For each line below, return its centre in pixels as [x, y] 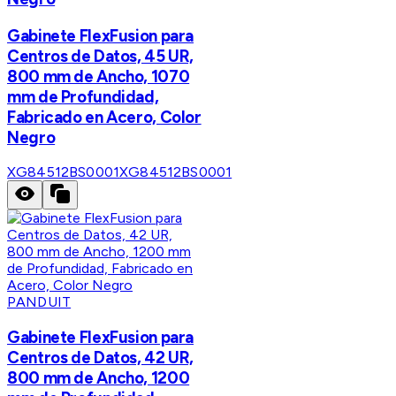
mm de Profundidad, [83, 96]
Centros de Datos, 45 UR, [101, 56]
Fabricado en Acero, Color [104, 117]
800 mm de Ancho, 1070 [99, 76]
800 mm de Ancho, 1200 [99, 378]
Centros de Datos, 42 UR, [101, 358]
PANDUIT [39, 302]
